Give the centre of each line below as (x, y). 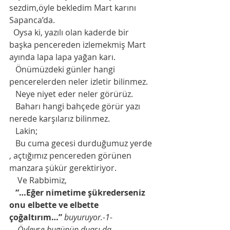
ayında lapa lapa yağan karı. (62, 57)
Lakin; (26, 131)
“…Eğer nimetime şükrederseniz (81, 192)
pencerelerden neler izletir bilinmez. (80, 81)
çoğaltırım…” (36, 217)
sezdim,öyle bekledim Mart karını (74, 7)
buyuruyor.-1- (88, 217)
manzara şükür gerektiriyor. (64, 168)
